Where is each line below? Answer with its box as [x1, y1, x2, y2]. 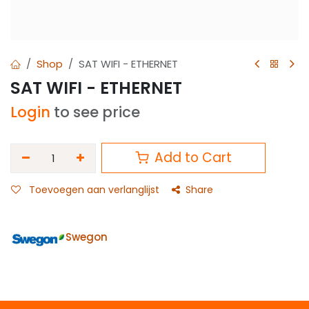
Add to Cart [151, 148, 232, 167]
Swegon [66, 230, 108, 244]
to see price [54, 102, 140, 122]
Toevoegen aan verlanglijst [29, 183, 159, 197]
